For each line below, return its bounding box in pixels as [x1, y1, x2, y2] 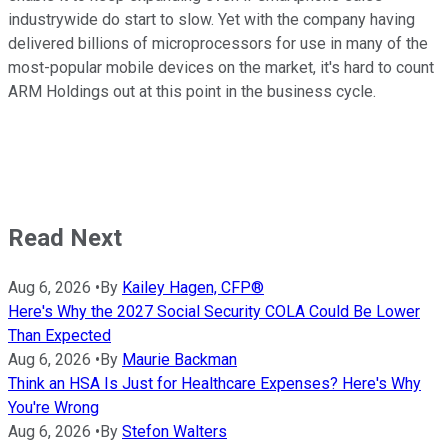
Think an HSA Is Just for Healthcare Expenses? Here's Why [8, 373, 421, 393]
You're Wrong [8, 397, 99, 417]
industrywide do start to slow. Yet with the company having [8, 9, 415, 29]
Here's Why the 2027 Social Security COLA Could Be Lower [8, 301, 420, 321]
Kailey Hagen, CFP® [122, 277, 264, 297]
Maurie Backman [122, 349, 237, 369]
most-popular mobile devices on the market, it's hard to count [8, 57, 434, 77]
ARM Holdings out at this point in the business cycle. [8, 81, 376, 101]
